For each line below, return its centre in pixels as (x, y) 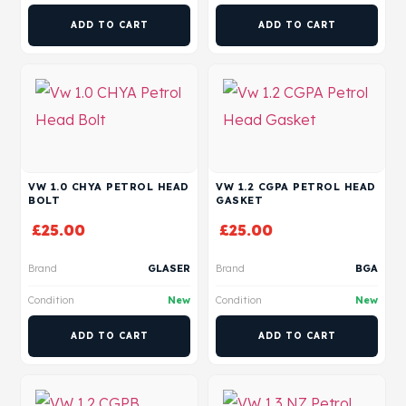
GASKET (239, 200)
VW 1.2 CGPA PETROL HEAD (296, 187)
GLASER (169, 268)
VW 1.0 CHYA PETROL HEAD (109, 187)
